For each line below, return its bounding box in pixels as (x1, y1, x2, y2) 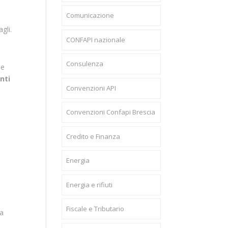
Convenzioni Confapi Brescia (66, 107, 155, 117)
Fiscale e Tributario (66, 204, 124, 213)
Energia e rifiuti (66, 180, 112, 189)
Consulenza (66, 59, 103, 68)
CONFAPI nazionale (66, 35, 125, 44)
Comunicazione (66, 11, 114, 20)
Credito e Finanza (66, 131, 120, 141)
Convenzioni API (66, 83, 116, 93)
